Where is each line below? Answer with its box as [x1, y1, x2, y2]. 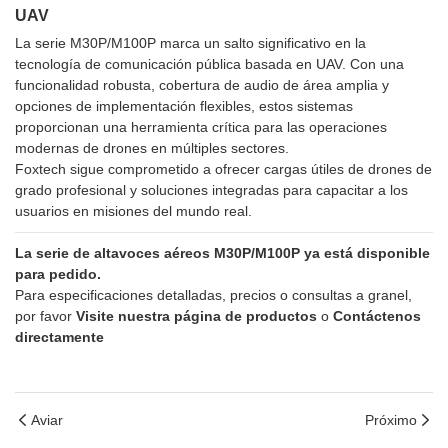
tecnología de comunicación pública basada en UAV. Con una [15, 56, 404, 73]
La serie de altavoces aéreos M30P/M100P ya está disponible [15, 245, 430, 262]
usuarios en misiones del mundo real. [15, 203, 252, 220]
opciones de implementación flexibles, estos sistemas [15, 98, 353, 115]
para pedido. [15, 266, 101, 283]
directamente [15, 329, 104, 346]
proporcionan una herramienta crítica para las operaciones [15, 119, 387, 136]
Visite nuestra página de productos [76, 308, 321, 325]
